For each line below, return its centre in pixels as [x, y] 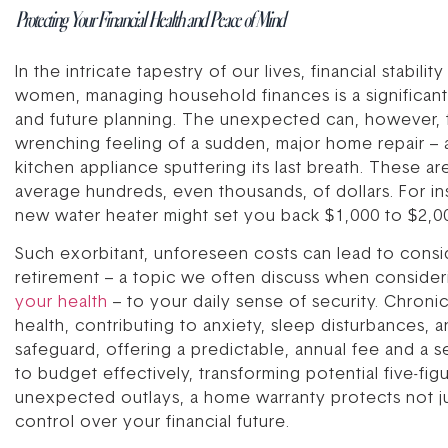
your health [61, 302]
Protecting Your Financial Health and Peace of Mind [149, 18]
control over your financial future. [152, 422]
